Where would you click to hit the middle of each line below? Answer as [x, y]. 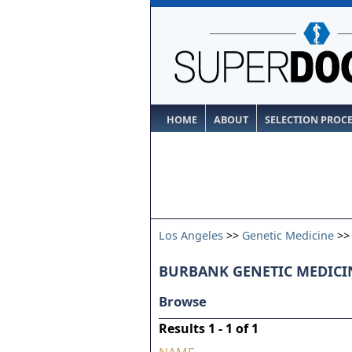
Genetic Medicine [288, 235]
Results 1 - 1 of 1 [209, 328]
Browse [183, 301]
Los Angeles [191, 235]
